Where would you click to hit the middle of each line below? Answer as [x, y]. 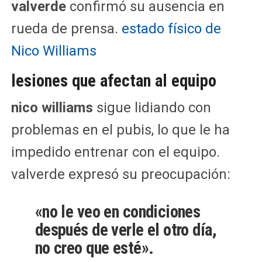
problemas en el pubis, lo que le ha [120, 130]
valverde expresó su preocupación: [120, 174]
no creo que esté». [94, 248]
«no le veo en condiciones [118, 211]
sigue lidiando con [152, 107]
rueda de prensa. [66, 28]
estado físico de [171, 28]
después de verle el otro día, [126, 230]
